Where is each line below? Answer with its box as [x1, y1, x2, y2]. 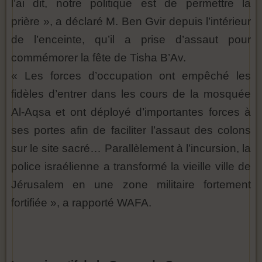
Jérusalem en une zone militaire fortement [11, 178, 251, 191]
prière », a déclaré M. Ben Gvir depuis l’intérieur [11, 15, 251, 27]
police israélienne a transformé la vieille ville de [11, 160, 251, 173]
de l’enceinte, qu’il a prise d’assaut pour [11, 33, 251, 46]
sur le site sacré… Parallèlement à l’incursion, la [11, 142, 251, 154]
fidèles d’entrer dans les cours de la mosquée [11, 88, 251, 100]
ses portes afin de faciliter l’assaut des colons [11, 124, 251, 136]
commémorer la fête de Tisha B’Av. [11, 51, 186, 64]
